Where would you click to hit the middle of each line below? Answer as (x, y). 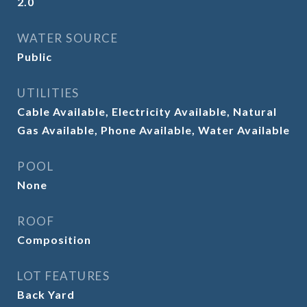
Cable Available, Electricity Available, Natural (147, 111)
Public (35, 57)
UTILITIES (48, 93)
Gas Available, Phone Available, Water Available (153, 130)
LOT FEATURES (63, 276)
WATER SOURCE (67, 38)
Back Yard (46, 294)
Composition (54, 240)
